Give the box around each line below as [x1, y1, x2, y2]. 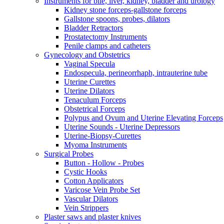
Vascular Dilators [64, 194, 118, 203]
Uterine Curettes [64, 77, 115, 86]
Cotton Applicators [64, 176, 123, 185]
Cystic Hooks [64, 167, 107, 176]
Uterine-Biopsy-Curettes [64, 131, 141, 140]
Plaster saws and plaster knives [44, 212, 141, 221]
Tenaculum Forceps [64, 95, 126, 104]
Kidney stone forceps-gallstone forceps [64, 5, 186, 14]
